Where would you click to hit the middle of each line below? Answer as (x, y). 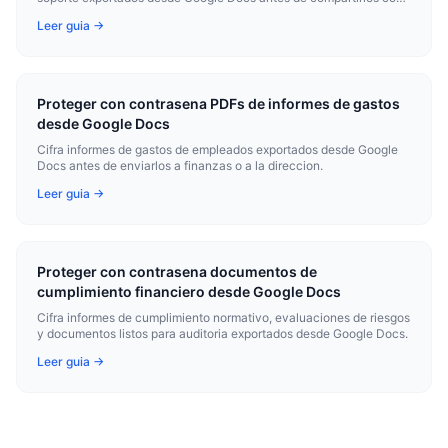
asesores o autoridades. (103, 13)
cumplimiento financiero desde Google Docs (189, 291)
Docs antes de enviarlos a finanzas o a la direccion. (180, 165)
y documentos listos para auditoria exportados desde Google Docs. (222, 333)
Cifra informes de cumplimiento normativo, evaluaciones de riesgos (223, 317)
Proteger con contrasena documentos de (177, 271)
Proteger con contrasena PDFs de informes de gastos (218, 103)
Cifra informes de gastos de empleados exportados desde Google (217, 149)
